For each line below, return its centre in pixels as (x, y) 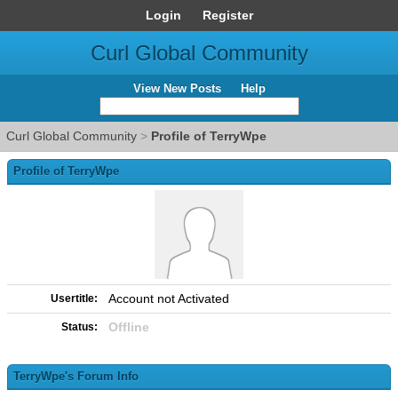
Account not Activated (169, 298)
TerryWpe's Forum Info (76, 376)
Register (227, 15)
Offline (129, 327)
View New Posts (177, 88)
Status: (80, 327)
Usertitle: (74, 298)
